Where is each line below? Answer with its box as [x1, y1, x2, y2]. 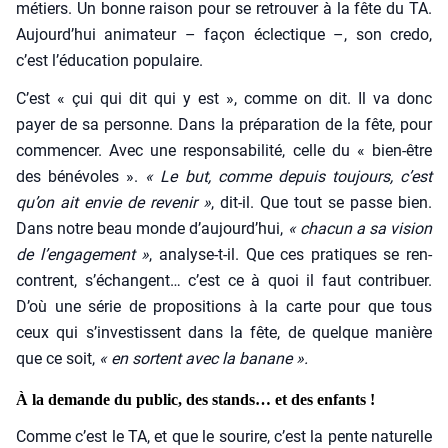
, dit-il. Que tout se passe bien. [211, 193, 432, 213]
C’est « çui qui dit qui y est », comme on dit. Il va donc [16, 89, 432, 109]
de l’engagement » [16, 245, 150, 265]
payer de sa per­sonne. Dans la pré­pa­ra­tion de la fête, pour [16, 115, 432, 135]
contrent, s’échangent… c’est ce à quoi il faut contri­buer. [16, 271, 432, 291]
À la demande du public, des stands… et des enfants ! [16, 391, 375, 409]
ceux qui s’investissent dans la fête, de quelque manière [16, 323, 432, 343]
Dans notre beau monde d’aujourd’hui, [16, 219, 284, 239]
